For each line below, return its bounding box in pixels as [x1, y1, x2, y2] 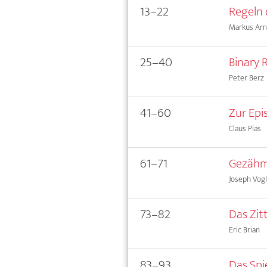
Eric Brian [228, 222, 260, 237]
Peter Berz [228, 70, 264, 85]
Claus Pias [228, 121, 261, 135]
